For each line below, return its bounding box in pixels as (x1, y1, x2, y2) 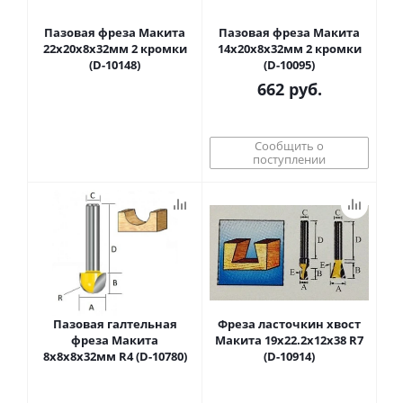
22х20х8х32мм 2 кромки (42, 40, 187, 57)
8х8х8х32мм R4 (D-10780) (42, 348, 187, 364)
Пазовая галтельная (52, 316, 177, 332)
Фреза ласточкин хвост (218, 316, 361, 332)
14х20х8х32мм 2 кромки (217, 40, 362, 57)
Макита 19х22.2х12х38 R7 (215, 332, 363, 348)
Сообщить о (255, 138, 324, 154)
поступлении (253, 151, 326, 167)
